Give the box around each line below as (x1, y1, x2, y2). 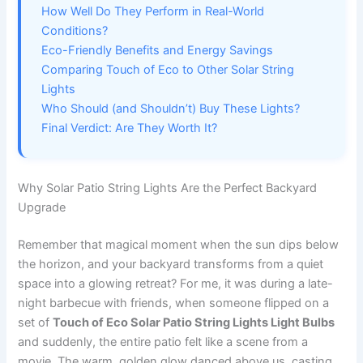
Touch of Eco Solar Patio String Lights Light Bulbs (53, 315, 335, 331)
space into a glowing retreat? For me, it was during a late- (18, 276, 334, 292)
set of (18, 315, 53, 331)
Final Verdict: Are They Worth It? (41, 121, 218, 136)
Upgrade (18, 200, 66, 216)
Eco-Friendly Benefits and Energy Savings (41, 43, 274, 58)
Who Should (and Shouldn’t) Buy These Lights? (41, 101, 301, 117)
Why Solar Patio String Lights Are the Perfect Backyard (18, 181, 318, 196)
